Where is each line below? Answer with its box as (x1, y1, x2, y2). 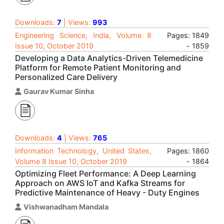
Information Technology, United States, (15, 146, 151, 155)
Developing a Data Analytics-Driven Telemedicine (15, 53, 203, 63)
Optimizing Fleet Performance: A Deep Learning (15, 168, 196, 178)
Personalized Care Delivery (15, 72, 117, 82)
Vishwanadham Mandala (23, 202, 108, 211)
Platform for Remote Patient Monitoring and (15, 62, 181, 72)
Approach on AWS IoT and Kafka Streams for (15, 178, 185, 188)
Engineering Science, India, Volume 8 (15, 31, 151, 39)
